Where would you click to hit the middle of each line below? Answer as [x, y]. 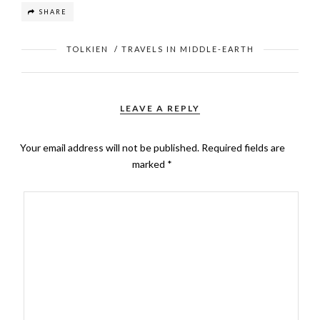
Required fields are [243, 147]
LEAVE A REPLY [160, 108]
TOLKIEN [87, 49]
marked [150, 164]
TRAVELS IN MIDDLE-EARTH [187, 49]
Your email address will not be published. [109, 147]
